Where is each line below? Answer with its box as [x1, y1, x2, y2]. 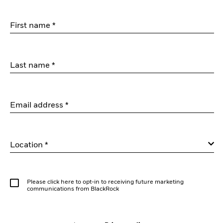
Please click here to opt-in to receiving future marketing [27, 179, 184, 185]
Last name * [10, 61, 55, 70]
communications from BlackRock [27, 186, 119, 192]
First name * [10, 21, 56, 30]
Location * [10, 141, 48, 149]
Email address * [10, 101, 69, 110]
